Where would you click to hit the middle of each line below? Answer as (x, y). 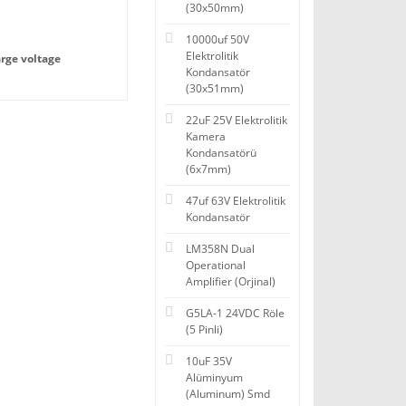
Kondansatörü (221, 153)
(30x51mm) (215, 88)
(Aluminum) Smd (228, 394)
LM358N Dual (220, 249)
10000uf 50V (217, 39)
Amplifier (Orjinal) (231, 281)
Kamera (206, 136)
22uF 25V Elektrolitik (237, 120)
